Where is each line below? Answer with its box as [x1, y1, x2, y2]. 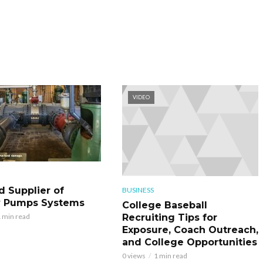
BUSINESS [122, 185, 154, 194]
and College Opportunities [122, 236, 257, 248]
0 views [122, 251, 146, 260]
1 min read [153, 251, 187, 260]
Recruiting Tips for [122, 211, 217, 223]
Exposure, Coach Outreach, [122, 224, 258, 235]
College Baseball [122, 199, 207, 211]
